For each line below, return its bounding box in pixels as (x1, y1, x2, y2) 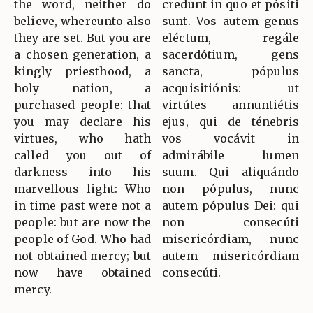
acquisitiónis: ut (162, 80, 299, 95)
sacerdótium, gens (162, 47, 299, 61)
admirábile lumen (162, 147, 299, 162)
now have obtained (14, 265, 151, 279)
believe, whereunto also (14, 13, 151, 28)
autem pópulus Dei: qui (162, 198, 299, 212)
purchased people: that (14, 97, 151, 112)
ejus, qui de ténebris (162, 114, 299, 129)
